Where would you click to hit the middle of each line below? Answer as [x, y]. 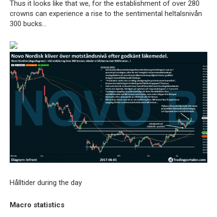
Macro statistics [37, 205]
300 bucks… [28, 23]
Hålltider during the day [46, 182]
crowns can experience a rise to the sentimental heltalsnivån [106, 13]
